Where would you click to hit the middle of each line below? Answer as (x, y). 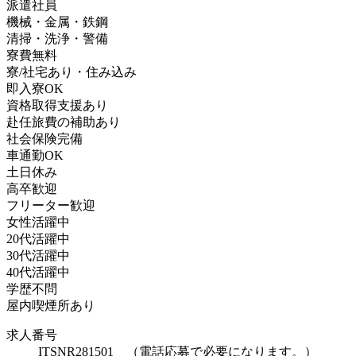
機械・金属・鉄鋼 (57, 21)
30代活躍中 (38, 255)
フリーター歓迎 (51, 205)
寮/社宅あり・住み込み (72, 72)
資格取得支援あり (57, 105)
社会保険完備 (44, 138)
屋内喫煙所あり (51, 305)
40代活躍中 (38, 272)
